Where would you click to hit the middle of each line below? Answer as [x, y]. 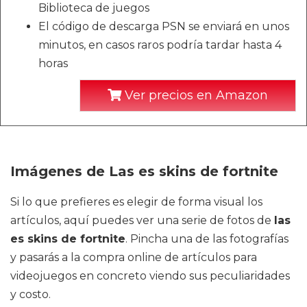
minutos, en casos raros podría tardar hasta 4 [160, 45]
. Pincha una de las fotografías [207, 239]
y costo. [30, 295]
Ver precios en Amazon [195, 96]
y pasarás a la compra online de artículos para [134, 258]
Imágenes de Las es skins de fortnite [144, 172]
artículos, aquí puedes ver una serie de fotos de [142, 221]
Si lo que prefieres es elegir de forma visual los [136, 202]
